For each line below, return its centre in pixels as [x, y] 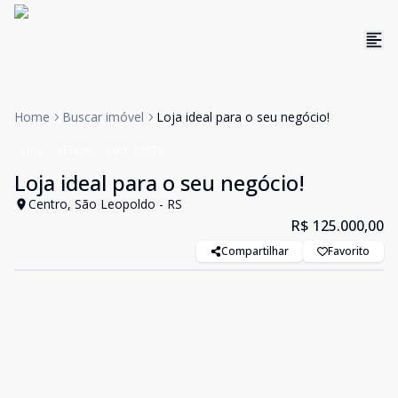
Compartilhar [255, 251]
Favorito [349, 251]
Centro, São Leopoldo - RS [105, 204]
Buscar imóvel [103, 117]
